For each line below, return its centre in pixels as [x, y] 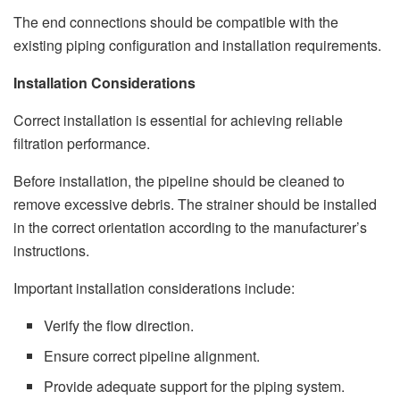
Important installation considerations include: [154, 287]
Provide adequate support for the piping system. [195, 386]
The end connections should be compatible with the [176, 21]
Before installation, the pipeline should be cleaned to [179, 180]
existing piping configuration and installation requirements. [197, 45]
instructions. [51, 250]
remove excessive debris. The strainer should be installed [195, 204]
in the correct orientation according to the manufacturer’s [190, 227]
